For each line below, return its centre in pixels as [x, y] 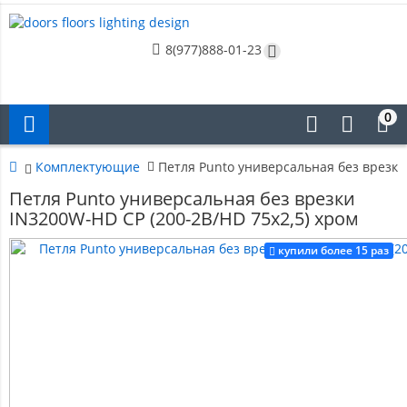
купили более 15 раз [333, 250]
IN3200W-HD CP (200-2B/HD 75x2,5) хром [184, 218]
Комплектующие [88, 167]
